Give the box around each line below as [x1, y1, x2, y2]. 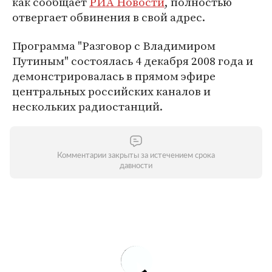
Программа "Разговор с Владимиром [12, 38, 216, 53]
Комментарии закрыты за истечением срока [57, 152, 215, 160]
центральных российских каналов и [12, 83, 211, 99]
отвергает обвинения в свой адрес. [12, 9, 205, 25]
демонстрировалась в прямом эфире [12, 68, 216, 84]
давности [120, 162, 152, 170]
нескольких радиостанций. [12, 98, 163, 114]
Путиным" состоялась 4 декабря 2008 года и [12, 53, 253, 69]
